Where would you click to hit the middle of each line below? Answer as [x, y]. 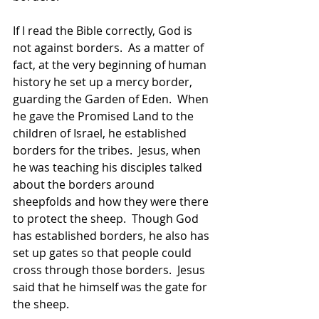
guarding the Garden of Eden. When [112, 99]
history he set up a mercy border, [104, 82]
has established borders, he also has [113, 236]
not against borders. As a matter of [110, 48]
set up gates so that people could [104, 253]
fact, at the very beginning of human [111, 65]
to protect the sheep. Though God [107, 219]
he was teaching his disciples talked [109, 167]
